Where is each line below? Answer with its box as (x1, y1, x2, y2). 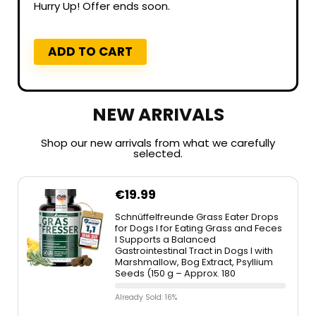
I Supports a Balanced (115, 233, 216, 246)
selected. (133, 146, 183, 161)
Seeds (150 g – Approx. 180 (115, 267, 236, 280)
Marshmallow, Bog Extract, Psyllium (115, 255, 273, 269)
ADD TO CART (48, 43, 133, 60)
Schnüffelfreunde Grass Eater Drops (115, 210, 279, 224)
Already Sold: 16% (115, 292, 177, 303)
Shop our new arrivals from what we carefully (41, 135, 275, 150)
